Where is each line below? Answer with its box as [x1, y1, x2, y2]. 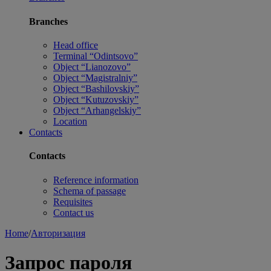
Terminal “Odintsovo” [53, 51, 138, 61]
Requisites [53, 196, 93, 207]
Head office [53, 40, 98, 50]
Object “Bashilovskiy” [53, 83, 139, 94]
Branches [29, 16, 68, 27]
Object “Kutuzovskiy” [53, 94, 139, 105]
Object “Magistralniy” [53, 73, 137, 83]
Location [53, 116, 87, 126]
